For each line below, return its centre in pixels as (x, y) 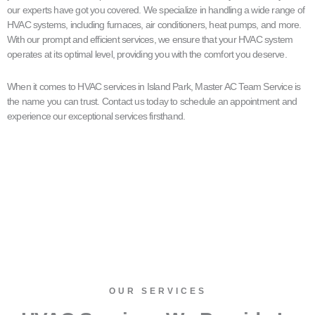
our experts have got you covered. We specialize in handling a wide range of (156, 10)
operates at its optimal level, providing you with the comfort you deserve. (147, 54)
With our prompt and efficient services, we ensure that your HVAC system (150, 40)
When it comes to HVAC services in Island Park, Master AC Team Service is (154, 86)
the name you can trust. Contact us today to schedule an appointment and (152, 101)
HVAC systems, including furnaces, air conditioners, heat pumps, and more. (154, 25)
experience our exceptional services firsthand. (96, 116)
